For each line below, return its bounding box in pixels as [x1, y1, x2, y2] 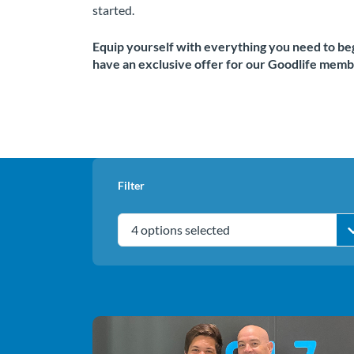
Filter [118, 179, 145, 192]
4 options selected [131, 222, 230, 237]
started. [92, 2, 134, 17]
